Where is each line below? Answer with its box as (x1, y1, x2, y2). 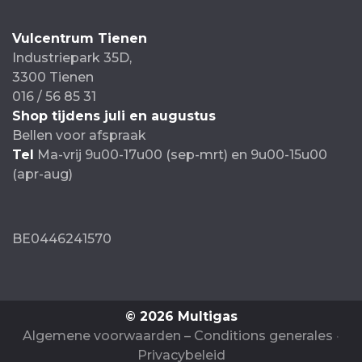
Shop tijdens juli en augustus (12, 108, 216, 124)
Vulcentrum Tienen (12, 31, 147, 47)
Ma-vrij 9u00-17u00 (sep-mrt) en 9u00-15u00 (34, 147, 327, 163)
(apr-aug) (12, 166, 73, 183)
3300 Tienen (12, 69, 94, 86)
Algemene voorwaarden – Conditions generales (23, 328, 333, 344)
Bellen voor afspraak (12, 128, 146, 144)
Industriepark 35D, (12, 50, 132, 66)
